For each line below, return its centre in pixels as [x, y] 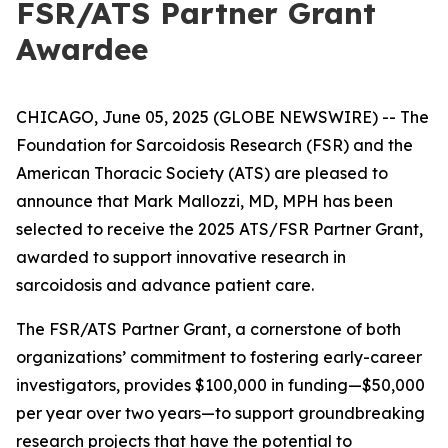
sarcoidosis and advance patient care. [165, 285]
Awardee [82, 49]
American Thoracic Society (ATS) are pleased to [202, 173]
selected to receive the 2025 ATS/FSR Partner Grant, [219, 229]
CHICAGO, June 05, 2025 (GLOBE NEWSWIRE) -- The [222, 117]
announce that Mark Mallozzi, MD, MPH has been [204, 201]
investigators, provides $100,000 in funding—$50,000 [220, 385]
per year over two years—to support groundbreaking [220, 413]
